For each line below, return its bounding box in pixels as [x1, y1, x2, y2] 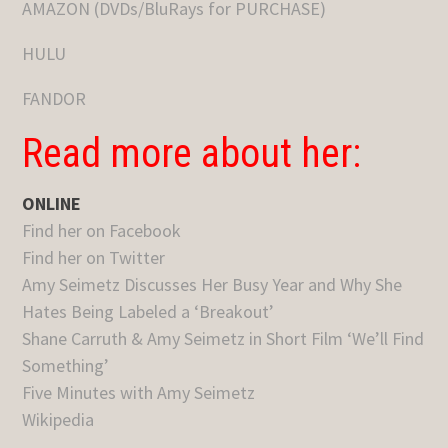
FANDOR [22, 87, 87, 111]
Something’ [22, 354, 110, 378]
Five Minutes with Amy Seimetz [22, 381, 256, 405]
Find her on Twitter [22, 246, 166, 270]
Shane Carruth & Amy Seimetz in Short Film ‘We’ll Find [22, 327, 425, 351]
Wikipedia [22, 408, 95, 432]
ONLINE [22, 192, 82, 216]
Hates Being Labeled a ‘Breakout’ [22, 300, 275, 324]
